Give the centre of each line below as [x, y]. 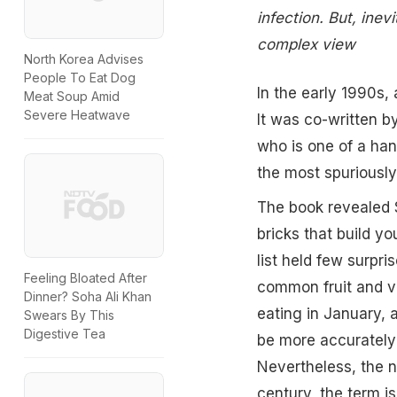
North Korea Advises [84, 59]
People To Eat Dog [80, 78]
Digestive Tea [65, 334]
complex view [306, 44]
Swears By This [69, 315]
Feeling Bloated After [86, 278]
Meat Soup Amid [72, 97]
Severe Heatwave [77, 115]
